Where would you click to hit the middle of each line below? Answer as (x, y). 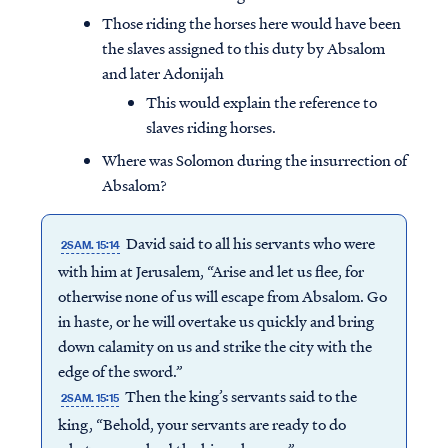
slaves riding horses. (211, 127)
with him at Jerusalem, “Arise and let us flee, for (210, 271)
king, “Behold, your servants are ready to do (201, 424)
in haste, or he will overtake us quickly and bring (215, 321)
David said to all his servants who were (249, 243)
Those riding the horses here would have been (251, 23)
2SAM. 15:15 (89, 398)
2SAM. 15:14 (90, 245)
